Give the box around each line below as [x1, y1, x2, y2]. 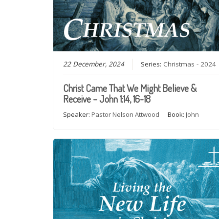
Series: [141, 59, 164, 68]
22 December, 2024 [63, 59, 125, 68]
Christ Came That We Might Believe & [63, 81, 197, 94]
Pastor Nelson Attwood [91, 109, 160, 119]
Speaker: [63, 109, 92, 119]
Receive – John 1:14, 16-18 [63, 92, 151, 105]
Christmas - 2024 [163, 59, 217, 68]
